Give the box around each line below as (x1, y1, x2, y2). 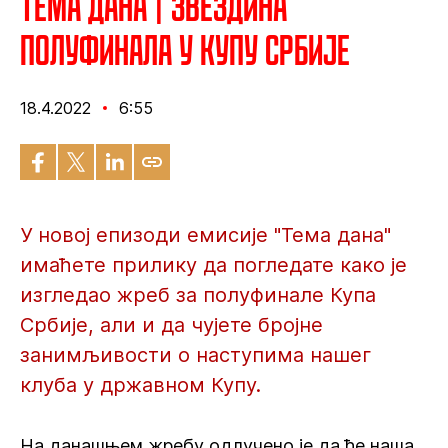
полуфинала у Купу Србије (20, 24, 350, 75)
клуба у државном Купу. (20, 373, 261, 397)
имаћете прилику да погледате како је (20, 253, 407, 277)
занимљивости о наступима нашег (20, 343, 371, 367)
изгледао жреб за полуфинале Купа (20, 283, 376, 307)
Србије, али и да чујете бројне (20, 313, 323, 337)
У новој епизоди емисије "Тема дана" (20, 223, 391, 247)
